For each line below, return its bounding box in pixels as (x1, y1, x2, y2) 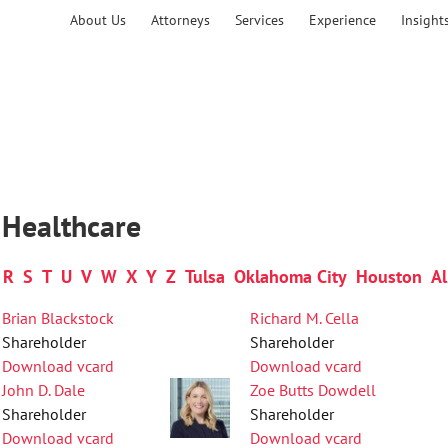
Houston (356, 265, 422, 288)
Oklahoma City (234, 265, 347, 288)
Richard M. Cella (250, 308, 360, 328)
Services (235, 11, 284, 29)
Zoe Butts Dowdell (250, 380, 377, 400)
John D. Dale (2, 380, 86, 400)
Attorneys (151, 11, 210, 29)
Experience (309, 11, 376, 29)
